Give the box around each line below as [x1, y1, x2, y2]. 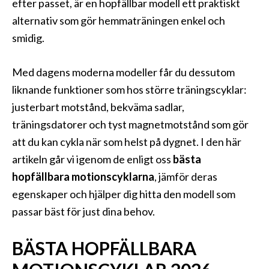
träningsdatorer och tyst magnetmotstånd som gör [12, 118, 249, 131]
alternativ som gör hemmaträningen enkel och [12, 14, 225, 27]
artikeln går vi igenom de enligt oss [12, 153, 173, 166]
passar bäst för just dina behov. [12, 205, 155, 218]
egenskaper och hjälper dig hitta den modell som [12, 187, 235, 201]
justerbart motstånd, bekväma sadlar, [12, 100, 184, 113]
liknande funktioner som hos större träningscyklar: [12, 83, 247, 96]
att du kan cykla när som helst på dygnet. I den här [12, 135, 241, 148]
